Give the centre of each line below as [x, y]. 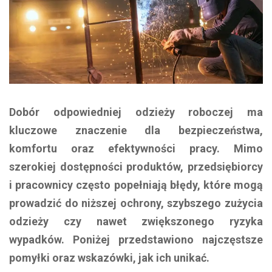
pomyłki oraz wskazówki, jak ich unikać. [109, 257]
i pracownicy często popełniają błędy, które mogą [136, 185]
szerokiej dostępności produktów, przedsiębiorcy [136, 166]
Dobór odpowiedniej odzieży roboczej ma [136, 112]
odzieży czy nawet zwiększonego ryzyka [136, 221]
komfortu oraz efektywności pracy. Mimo [136, 148]
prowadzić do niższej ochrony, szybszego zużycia [136, 203]
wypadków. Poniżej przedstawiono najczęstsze [136, 239]
